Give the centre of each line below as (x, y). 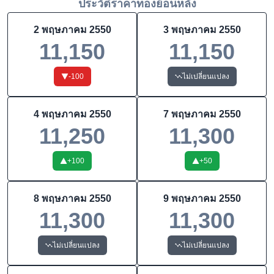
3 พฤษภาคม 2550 (202, 30)
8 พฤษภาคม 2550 (72, 198)
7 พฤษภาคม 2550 (202, 114)
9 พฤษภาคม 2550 (202, 198)
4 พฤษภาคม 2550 (72, 114)
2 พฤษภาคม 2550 (72, 30)
